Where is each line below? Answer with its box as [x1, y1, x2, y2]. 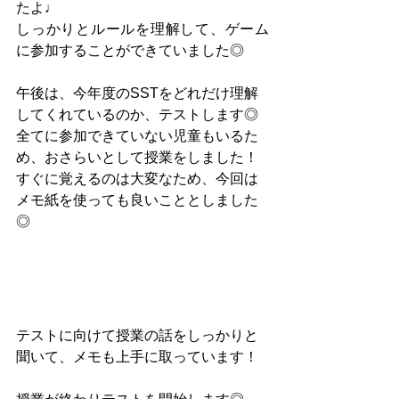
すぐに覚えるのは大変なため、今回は [16, 170, 258, 186]
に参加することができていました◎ [16, 42, 244, 58]
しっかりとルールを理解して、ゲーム [16, 20, 269, 37]
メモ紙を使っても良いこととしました [16, 191, 258, 208]
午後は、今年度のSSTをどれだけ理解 [16, 85, 258, 101]
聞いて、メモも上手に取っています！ [16, 348, 258, 364]
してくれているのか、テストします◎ [16, 106, 258, 122]
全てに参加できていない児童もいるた [16, 127, 258, 143]
